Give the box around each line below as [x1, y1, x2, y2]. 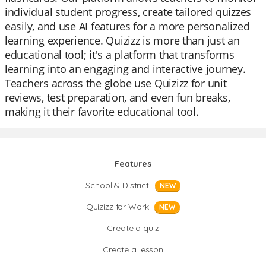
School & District [85, 180, 149, 191]
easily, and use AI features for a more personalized [5, 19, 250, 33]
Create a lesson [103, 244, 163, 255]
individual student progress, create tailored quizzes [5, 5, 251, 19]
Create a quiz [107, 223, 159, 233]
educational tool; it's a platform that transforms [5, 47, 235, 62]
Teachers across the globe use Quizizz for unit [5, 76, 227, 90]
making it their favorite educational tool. [5, 104, 199, 119]
